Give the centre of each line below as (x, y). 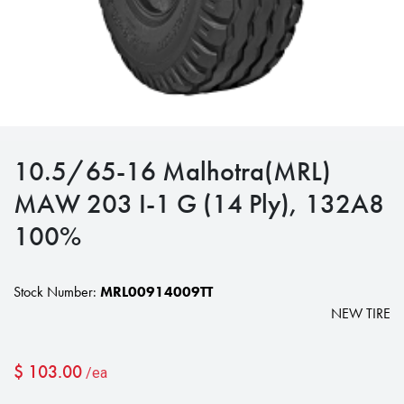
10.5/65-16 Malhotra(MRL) (172, 171)
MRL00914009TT (156, 292)
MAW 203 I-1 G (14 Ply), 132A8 (199, 204)
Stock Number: (57, 292)
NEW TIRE (361, 314)
